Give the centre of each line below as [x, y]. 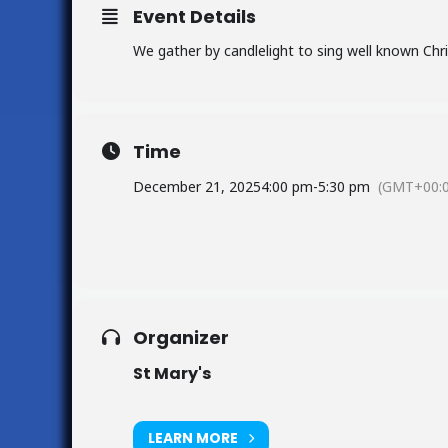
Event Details [194, 16]
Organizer [181, 337]
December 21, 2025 [197, 186]
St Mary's [172, 373]
